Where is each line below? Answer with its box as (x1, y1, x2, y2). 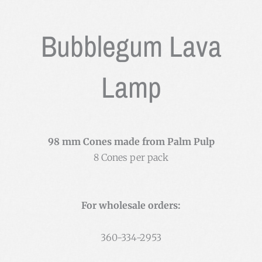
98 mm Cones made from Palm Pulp (47, 136, 215, 148)
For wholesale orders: (81, 199, 181, 212)
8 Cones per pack (94, 151, 168, 164)
